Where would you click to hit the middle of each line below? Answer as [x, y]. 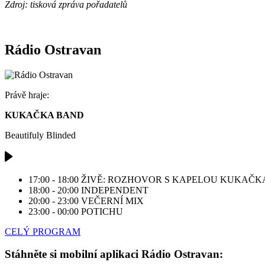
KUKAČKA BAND [44, 115]
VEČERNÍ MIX [112, 201]
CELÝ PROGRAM [43, 231]
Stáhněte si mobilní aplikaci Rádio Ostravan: [114, 254]
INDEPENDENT [115, 190]
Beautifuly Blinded [40, 135]
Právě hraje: [27, 95]
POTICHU [102, 211]
